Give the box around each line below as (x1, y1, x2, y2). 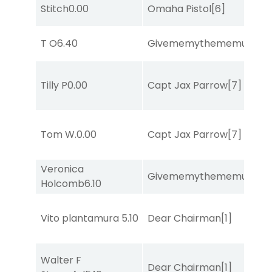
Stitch (41, 1, 69, 16)
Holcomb (41, 176, 84, 191)
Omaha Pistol (148, 1, 211, 16)
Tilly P (41, 78, 67, 92)
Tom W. (41, 127, 76, 141)
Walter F (41, 253, 81, 267)
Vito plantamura (41, 211, 121, 225)
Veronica (41, 161, 84, 176)
